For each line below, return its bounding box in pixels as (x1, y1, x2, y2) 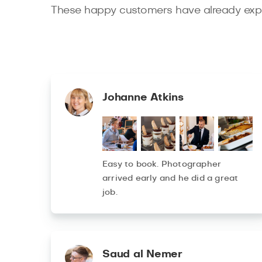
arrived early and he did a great (102, 174, 239, 183)
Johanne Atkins (102, 92, 184, 104)
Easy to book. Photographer (102, 160, 222, 169)
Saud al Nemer (102, 249, 182, 260)
